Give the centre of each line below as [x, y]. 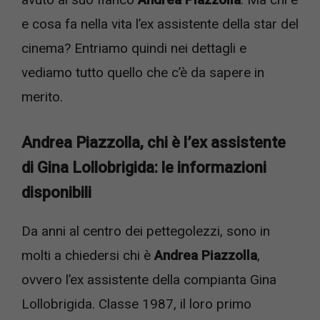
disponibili [56, 192]
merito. [42, 97]
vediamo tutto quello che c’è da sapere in [143, 73]
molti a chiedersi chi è [88, 255]
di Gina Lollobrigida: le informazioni [144, 167]
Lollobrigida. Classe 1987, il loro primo [136, 304]
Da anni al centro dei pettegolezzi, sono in [146, 231]
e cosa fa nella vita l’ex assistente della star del [160, 24]
